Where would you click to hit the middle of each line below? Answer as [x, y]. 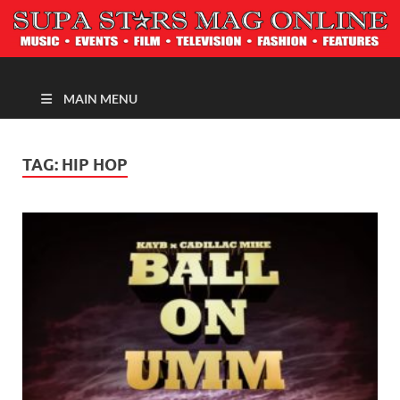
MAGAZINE [121, 31]
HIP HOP [95, 165]
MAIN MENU [100, 99]
